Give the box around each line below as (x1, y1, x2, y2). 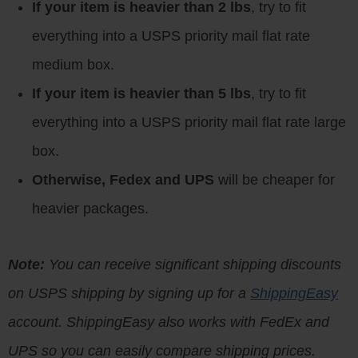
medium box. (32, 57, 114, 73)
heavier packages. (32, 201, 149, 217)
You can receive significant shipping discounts (45, 257, 341, 272)
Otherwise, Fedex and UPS (32, 172, 214, 188)
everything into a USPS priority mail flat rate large (32, 114, 346, 130)
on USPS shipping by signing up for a (8, 285, 250, 301)
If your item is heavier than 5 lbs (32, 86, 251, 101)
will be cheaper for (214, 172, 335, 188)
